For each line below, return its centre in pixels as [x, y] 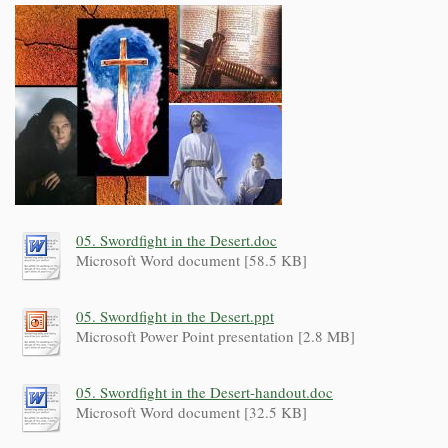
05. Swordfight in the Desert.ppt [175, 316]
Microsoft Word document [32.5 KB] [191, 412]
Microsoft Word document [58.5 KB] [191, 260]
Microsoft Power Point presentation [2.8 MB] [215, 336]
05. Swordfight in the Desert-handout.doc [204, 392]
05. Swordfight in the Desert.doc [176, 240]
